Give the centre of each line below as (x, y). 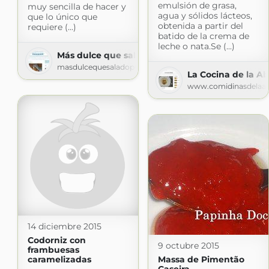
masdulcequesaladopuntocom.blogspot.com (139, 67)
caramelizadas (59, 260)
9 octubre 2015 (188, 246)
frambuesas (53, 250)
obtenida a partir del (200, 26)
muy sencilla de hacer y (77, 7)
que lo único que (62, 17)
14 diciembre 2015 (64, 227)
